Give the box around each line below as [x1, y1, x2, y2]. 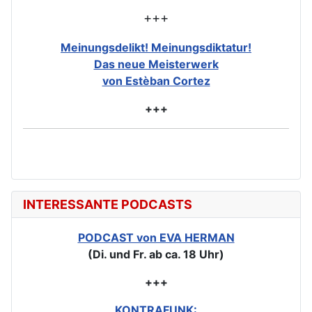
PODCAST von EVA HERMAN [77, 230, 235, 244]
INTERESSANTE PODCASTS [23, 196, 192, 212]
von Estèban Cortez [102, 73, 210, 88]
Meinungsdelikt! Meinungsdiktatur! [61, 40, 251, 54]
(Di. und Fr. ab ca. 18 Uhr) [88, 247, 224, 261]
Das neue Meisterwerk [93, 56, 219, 71]
